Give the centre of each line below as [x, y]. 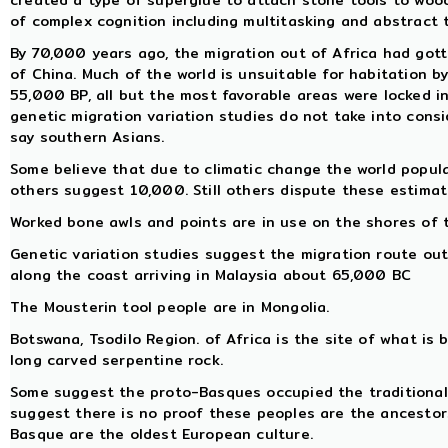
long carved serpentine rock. [116, 360]
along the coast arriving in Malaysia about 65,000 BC [211, 275]
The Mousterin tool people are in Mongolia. [170, 307]
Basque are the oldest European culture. [161, 434]
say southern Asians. [87, 137]
